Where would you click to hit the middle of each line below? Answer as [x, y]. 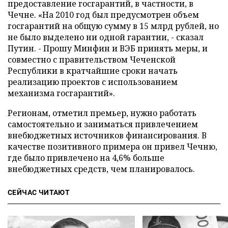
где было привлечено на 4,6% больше [86, 158]
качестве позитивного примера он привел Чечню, [112, 147]
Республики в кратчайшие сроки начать [93, 71]
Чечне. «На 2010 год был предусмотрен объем [103, 15]
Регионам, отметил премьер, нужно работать [102, 113]
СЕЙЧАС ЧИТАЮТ [39, 192]
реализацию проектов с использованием [93, 82]
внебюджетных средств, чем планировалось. [101, 169]
